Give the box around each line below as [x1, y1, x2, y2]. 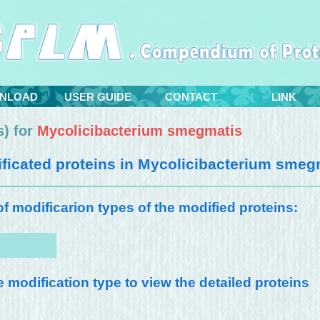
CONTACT [164, 91, 217, 103]
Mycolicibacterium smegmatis [37, 123, 242, 139]
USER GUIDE [64, 91, 131, 103]
